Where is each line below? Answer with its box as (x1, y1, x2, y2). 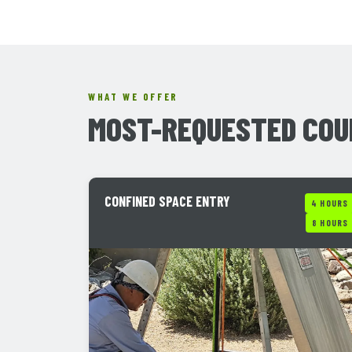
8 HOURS (312, 218, 348, 228)
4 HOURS (311, 198, 348, 208)
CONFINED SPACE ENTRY (104, 192, 230, 210)
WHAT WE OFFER (88, 90, 178, 103)
